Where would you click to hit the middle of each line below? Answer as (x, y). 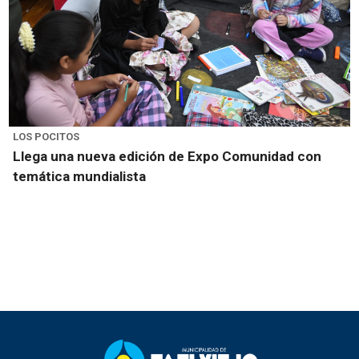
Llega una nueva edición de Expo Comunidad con (167, 157)
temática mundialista (79, 177)
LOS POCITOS (46, 137)
